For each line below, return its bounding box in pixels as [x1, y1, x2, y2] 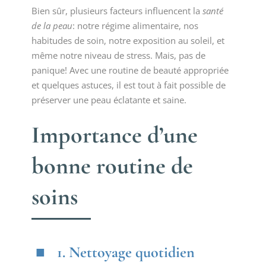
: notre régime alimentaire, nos [72, 20, 198, 31]
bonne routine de [31, 151, 193, 180]
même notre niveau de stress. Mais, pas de [31, 49, 205, 61]
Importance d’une [31, 121, 198, 149]
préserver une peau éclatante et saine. [31, 94, 186, 106]
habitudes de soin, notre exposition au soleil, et [31, 34, 224, 46]
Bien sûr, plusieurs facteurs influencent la [31, 5, 202, 17]
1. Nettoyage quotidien [56, 243, 195, 261]
